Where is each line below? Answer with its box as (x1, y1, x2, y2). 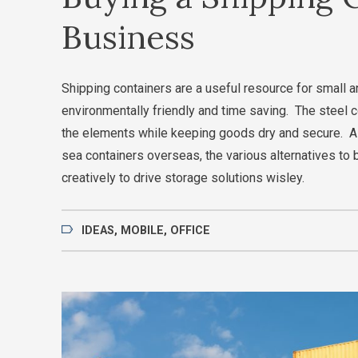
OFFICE (170, 224, 211, 237)
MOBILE (121, 224, 165, 237)
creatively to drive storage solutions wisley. (62, 169, 304, 185)
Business (62, 15, 195, 58)
